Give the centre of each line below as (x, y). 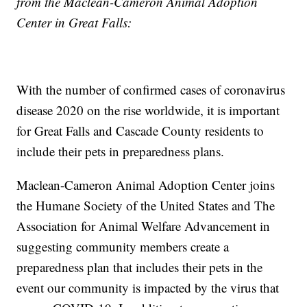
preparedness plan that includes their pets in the (140, 267)
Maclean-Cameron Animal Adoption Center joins (146, 185)
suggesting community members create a (123, 247)
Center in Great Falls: (74, 23)
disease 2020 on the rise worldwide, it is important (148, 110)
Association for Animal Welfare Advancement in (144, 226)
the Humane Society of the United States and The (146, 206)
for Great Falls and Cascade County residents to (140, 131)
